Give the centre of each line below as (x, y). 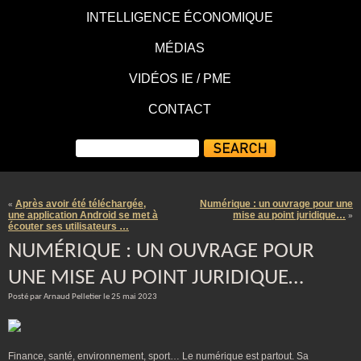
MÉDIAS (180, 48)
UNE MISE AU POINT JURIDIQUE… (156, 278)
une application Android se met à (83, 215)
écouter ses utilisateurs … (68, 226)
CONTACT (180, 109)
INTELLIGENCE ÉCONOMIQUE (180, 17)
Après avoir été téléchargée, (81, 204)
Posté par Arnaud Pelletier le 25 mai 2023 (83, 297)
